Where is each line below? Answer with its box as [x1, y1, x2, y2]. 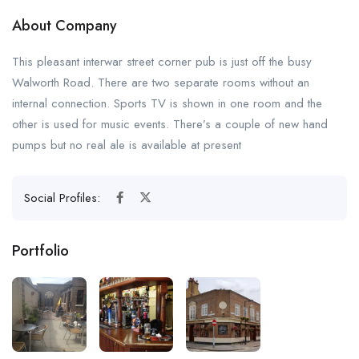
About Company [12, 15, 117, 36]
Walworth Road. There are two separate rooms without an [12, 74, 309, 91]
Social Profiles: [24, 189, 104, 207]
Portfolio [12, 240, 69, 261]
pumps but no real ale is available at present [12, 136, 241, 154]
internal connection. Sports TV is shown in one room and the [12, 95, 322, 112]
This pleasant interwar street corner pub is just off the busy [12, 53, 312, 71]
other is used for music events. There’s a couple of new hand [12, 115, 328, 133]
